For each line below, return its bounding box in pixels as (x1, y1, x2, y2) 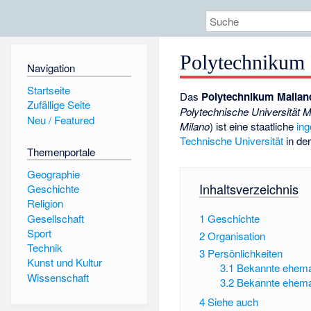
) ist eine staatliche (210, 119, 297, 134)
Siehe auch (207, 294, 258, 310)
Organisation (207, 228, 265, 243)
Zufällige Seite (26, 97, 90, 112)
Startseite (26, 82, 70, 97)
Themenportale (26, 144, 95, 159)
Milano (180, 119, 210, 134)
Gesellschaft (26, 210, 84, 226)
